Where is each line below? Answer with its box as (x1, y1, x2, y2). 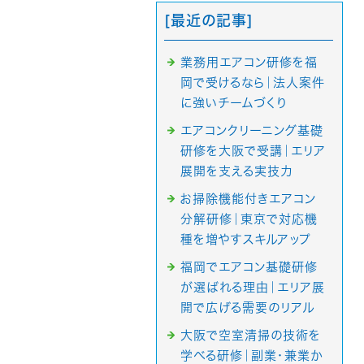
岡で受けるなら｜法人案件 (180, 76, 325, 89)
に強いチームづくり (180, 97, 288, 109)
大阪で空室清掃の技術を (180, 329, 321, 341)
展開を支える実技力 (180, 165, 292, 177)
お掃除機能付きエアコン (180, 193, 316, 205)
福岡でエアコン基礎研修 (180, 261, 318, 273)
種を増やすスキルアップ (180, 233, 311, 245)
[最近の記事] (164, 13, 253, 28)
